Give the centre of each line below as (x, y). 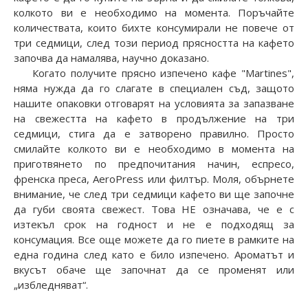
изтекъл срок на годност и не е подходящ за (154, 224)
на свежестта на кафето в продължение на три (154, 118)
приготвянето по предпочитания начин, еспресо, (154, 164)
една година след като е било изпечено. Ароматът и (154, 254)
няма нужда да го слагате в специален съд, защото (154, 88)
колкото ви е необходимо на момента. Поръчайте (154, 12)
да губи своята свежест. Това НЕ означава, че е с (154, 209)
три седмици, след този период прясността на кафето (154, 43)
